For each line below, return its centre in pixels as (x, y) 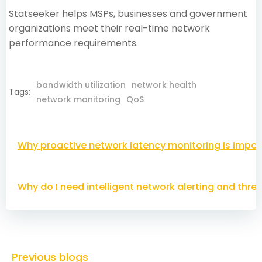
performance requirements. (73, 43)
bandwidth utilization (81, 85)
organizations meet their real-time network (109, 28)
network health (164, 85)
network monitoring (78, 99)
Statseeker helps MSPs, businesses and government (128, 13)
